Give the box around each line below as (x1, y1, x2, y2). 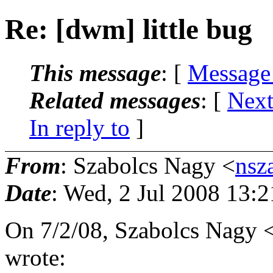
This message (29, 59, 161, 86)
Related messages (29, 87, 200, 113)
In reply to (29, 114, 130, 141)
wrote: (5, 244, 66, 271)
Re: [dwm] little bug (5, 13, 252, 46)
